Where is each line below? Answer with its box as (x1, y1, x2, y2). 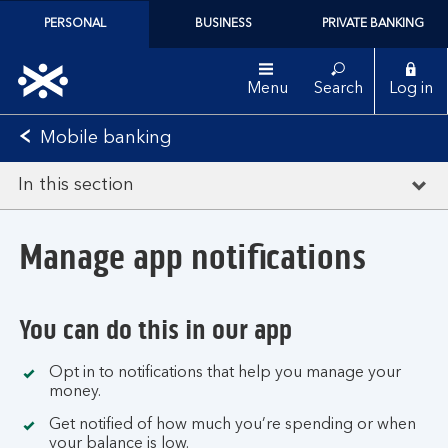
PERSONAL (43, 18, 106, 30)
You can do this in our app (19, 313, 292, 347)
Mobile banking (40, 129, 172, 147)
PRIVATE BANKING (322, 18, 425, 30)
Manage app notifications (19, 235, 366, 279)
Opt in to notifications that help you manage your (49, 365, 401, 381)
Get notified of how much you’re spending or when (49, 417, 416, 433)
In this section (18, 176, 134, 194)
